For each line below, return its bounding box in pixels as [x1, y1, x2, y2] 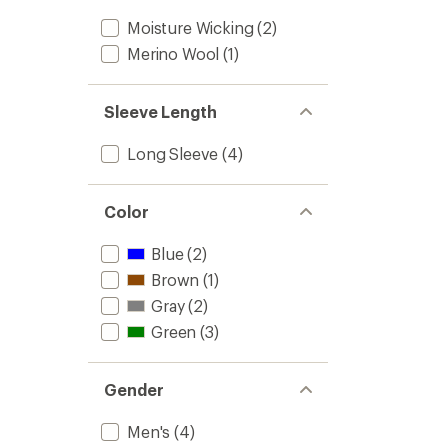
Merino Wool [127, 44, 220, 63]
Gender [104, 380, 164, 399]
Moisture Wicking [127, 18, 254, 37]
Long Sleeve [127, 144, 219, 163]
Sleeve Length [104, 102, 217, 121]
